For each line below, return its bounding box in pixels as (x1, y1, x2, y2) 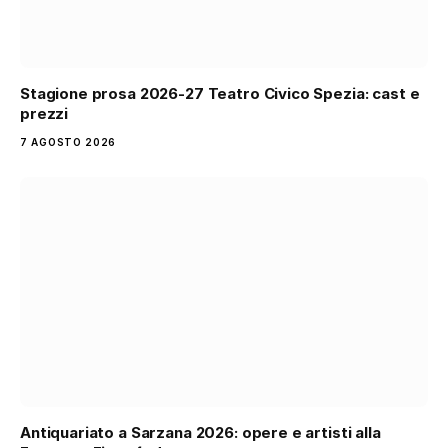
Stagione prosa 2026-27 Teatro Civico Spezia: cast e (20, 84, 420, 104)
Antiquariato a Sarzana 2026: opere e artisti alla (20, 422, 381, 442)
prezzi (20, 104, 69, 124)
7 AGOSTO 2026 (20, 136, 117, 149)
